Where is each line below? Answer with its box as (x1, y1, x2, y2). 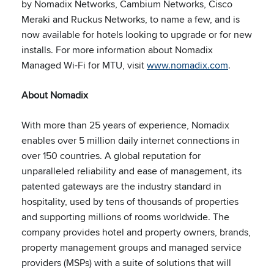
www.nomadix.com (147, 58, 228, 72)
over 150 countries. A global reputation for (21, 149, 201, 163)
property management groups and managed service (21, 240, 242, 254)
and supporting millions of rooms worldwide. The (21, 210, 229, 224)
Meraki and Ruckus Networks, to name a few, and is (21, 12, 240, 26)
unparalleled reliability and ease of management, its (21, 164, 242, 178)
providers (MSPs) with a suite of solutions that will (21, 256, 231, 270)
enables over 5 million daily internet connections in (21, 133, 240, 147)
